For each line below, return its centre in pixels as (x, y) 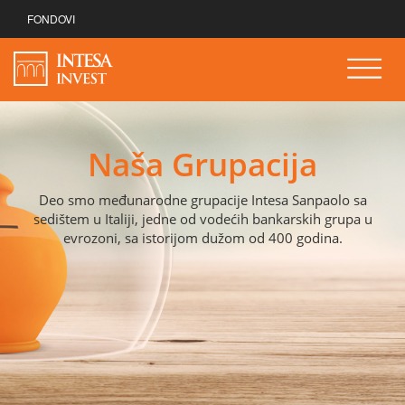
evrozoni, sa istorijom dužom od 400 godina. (202, 238)
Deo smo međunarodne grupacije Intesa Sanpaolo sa (202, 200)
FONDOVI (51, 19)
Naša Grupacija (202, 164)
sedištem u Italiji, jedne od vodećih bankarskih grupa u (202, 219)
